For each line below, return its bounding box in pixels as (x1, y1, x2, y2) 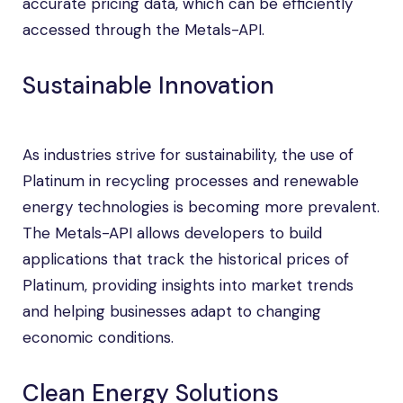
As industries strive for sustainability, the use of (22, 145, 354, 165)
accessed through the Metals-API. (22, 20, 264, 40)
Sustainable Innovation (22, 70, 274, 101)
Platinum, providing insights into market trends (22, 275, 354, 295)
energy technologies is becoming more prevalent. (22, 197, 380, 217)
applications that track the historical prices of (22, 249, 349, 269)
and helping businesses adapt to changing (22, 301, 321, 321)
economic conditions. (22, 327, 174, 347)
